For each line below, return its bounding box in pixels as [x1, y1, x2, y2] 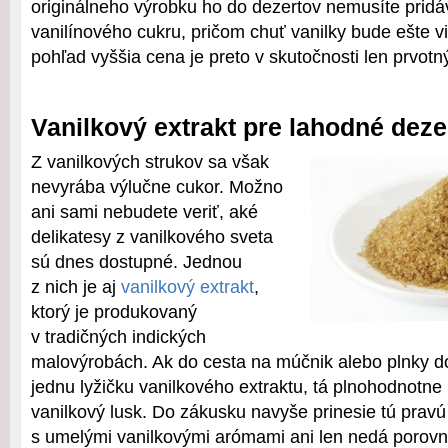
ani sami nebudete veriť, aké [31, 202, 258, 222]
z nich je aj [31, 277, 121, 297]
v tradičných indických [31, 327, 206, 347]
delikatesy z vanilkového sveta [31, 227, 273, 247]
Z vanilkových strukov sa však [31, 152, 269, 172]
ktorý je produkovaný [31, 302, 197, 322]
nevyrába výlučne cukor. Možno [31, 177, 283, 197]
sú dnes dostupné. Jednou [31, 252, 242, 272]
